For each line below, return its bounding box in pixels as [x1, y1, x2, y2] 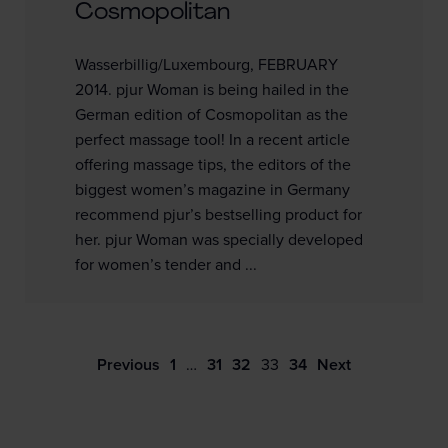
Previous [97, 356, 160, 373]
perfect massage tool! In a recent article [75, 131, 350, 148]
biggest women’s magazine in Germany [75, 181, 350, 198]
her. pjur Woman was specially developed [75, 231, 363, 248]
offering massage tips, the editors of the [75, 156, 351, 173]
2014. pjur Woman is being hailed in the [75, 81, 349, 98]
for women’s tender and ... [75, 256, 257, 273]
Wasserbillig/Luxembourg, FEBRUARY [75, 56, 338, 73]
